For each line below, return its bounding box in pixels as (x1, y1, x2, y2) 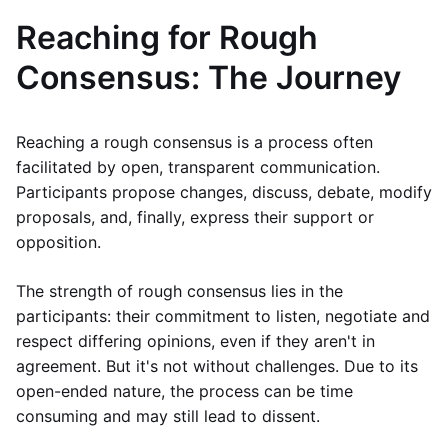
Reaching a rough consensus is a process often (16, 132, 373, 152)
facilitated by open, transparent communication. (16, 157, 380, 177)
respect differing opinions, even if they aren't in (16, 331, 375, 351)
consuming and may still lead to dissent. (16, 406, 325, 426)
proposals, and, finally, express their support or (16, 207, 374, 227)
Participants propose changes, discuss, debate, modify (16, 182, 432, 202)
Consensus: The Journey (16, 58, 401, 97)
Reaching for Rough (16, 18, 318, 57)
